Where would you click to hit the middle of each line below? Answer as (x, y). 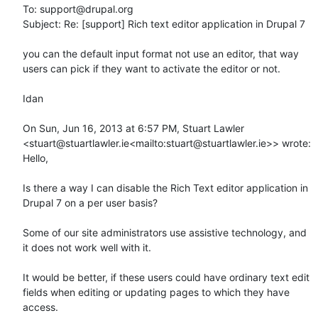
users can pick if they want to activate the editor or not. (152, 68)
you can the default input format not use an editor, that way (161, 53)
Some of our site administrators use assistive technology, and (165, 232)
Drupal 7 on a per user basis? (90, 202)
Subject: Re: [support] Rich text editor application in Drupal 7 (164, 23)
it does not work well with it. (87, 247)
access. (40, 307)
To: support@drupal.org (78, 9)
